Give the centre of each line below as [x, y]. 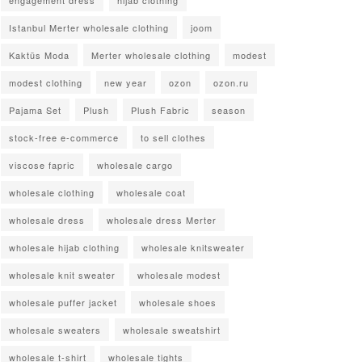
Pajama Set [35, 109]
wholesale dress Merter [162, 219]
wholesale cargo [135, 164]
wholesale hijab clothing [64, 247]
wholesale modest [179, 274]
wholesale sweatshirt [172, 329]
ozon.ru [231, 82]
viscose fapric [42, 164]
